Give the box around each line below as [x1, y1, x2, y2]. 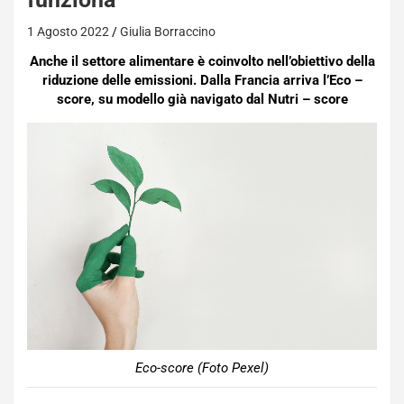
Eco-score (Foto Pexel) [135, 359, 269, 376]
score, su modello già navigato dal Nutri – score [56, 91, 348, 107]
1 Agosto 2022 [27, 24, 109, 39]
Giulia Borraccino [120, 24, 216, 39]
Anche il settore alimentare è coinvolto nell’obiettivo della [29, 53, 375, 69]
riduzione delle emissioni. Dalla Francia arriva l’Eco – [41, 72, 363, 88]
